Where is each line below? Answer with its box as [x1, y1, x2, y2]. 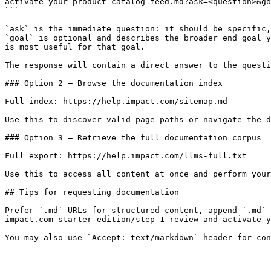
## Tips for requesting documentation [5, 188, 179, 197]
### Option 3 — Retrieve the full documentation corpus [5, 133, 261, 142]
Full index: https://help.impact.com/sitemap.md [5, 97, 227, 106]
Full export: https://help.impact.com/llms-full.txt [5, 151, 247, 160]
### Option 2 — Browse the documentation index [5, 79, 223, 88]
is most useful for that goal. [5, 42, 145, 51]
